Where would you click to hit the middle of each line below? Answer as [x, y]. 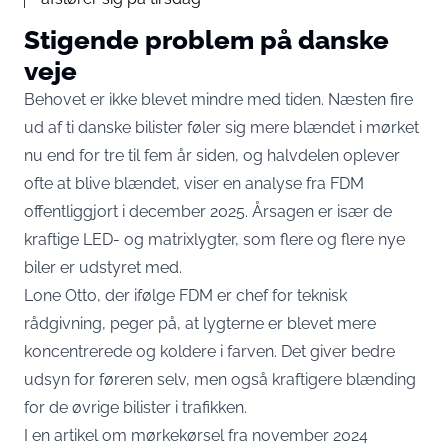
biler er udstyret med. [103, 267]
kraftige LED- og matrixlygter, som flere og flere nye [214, 239]
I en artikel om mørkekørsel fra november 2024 [196, 435]
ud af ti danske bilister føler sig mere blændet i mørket [221, 127]
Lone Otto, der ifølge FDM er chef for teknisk [185, 295]
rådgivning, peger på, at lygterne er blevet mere [200, 323]
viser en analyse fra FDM [274, 183]
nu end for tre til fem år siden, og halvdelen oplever [212, 155]
